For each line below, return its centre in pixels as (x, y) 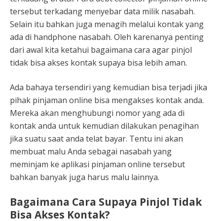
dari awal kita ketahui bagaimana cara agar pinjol (101, 50)
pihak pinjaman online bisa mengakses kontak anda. (107, 100)
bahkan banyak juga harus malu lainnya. (85, 177)
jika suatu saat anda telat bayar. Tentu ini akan (96, 138)
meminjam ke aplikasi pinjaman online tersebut (97, 164)
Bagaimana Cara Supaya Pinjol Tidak (106, 202)
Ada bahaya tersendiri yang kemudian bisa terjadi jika (109, 87)
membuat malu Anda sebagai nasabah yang (91, 151)
